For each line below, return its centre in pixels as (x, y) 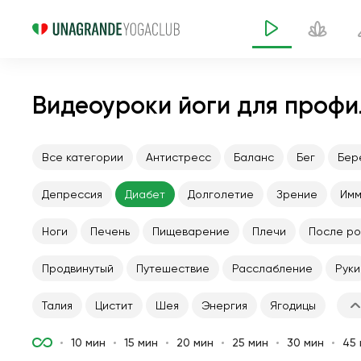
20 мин (195, 342)
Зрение (297, 194)
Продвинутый (78, 268)
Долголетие (221, 194)
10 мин (88, 342)
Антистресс (178, 157)
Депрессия (72, 194)
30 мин (305, 342)
